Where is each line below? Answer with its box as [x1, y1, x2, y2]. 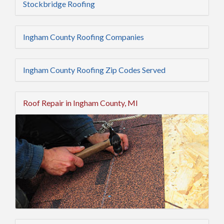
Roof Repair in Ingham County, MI [23, 98, 138, 107]
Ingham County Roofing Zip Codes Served [23, 65, 165, 74]
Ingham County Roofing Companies [23, 32, 144, 41]
